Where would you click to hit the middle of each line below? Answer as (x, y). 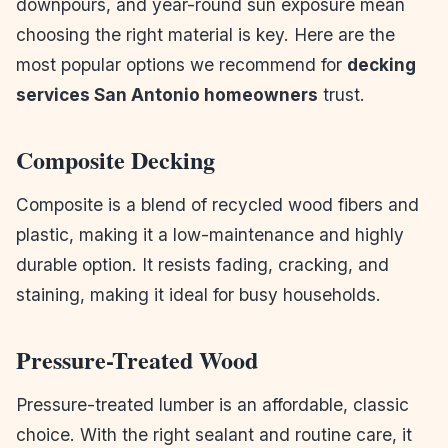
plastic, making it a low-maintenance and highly (210, 234)
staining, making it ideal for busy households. (198, 294)
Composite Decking (115, 159)
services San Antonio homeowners (167, 94)
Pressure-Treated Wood (137, 359)
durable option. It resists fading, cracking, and (202, 264)
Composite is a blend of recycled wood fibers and (217, 204)
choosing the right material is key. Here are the (205, 34)
